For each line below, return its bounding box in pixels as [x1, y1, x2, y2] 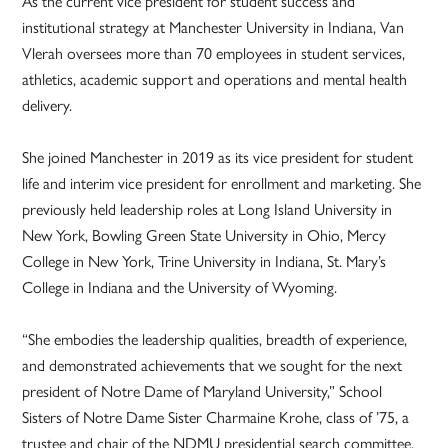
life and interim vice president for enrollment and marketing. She [22, 171, 422, 195]
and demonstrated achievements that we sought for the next [22, 353, 403, 377]
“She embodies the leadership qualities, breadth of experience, [22, 327, 408, 351]
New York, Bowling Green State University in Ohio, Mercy [22, 223, 387, 247]
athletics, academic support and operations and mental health [22, 67, 408, 91]
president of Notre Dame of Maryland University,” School [22, 379, 383, 403]
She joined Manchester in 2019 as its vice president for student [22, 145, 414, 169]
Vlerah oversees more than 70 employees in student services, [22, 41, 406, 65]
